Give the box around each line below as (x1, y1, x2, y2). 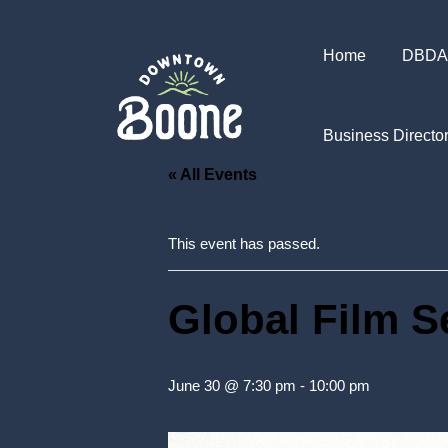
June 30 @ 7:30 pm (168, 377, 296, 394)
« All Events (168, 166, 257, 183)
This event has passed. (168, 235, 320, 252)
